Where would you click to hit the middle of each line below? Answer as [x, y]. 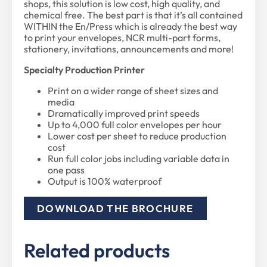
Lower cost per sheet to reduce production [137, 136]
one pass [66, 170]
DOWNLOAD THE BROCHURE [115, 208]
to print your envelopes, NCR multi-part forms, [122, 37]
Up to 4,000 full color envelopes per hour [135, 124]
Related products [97, 250]
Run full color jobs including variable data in [139, 158]
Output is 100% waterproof [105, 181]
